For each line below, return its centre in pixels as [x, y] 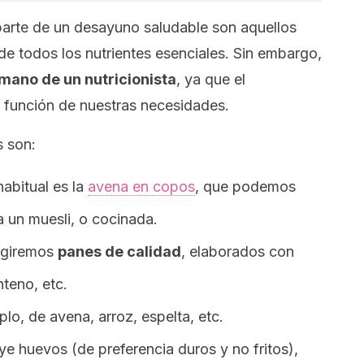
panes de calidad [119, 251]
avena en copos [141, 186]
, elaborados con [238, 251]
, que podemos [245, 186]
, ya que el [211, 79]
